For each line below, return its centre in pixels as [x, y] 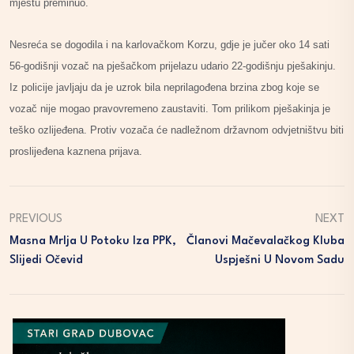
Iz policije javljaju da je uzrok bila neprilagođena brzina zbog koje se [164, 87]
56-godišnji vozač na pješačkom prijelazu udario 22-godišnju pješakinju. [173, 66]
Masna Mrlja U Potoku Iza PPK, [93, 241]
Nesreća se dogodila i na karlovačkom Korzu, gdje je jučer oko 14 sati [169, 44]
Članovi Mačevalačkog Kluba [265, 241]
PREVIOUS [36, 219]
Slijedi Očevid [46, 260]
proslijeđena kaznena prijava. [76, 151]
